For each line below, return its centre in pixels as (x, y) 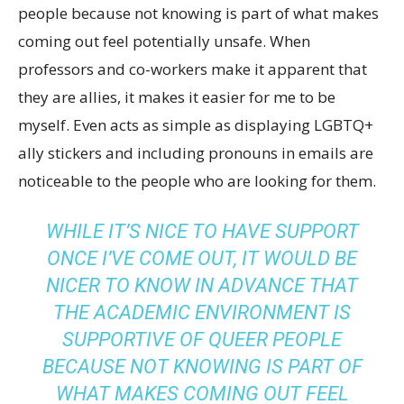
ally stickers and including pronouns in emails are (196, 152)
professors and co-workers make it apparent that (193, 69)
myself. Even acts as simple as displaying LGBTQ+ (196, 124)
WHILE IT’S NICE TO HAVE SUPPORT (202, 231)
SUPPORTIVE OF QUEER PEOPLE (202, 339)
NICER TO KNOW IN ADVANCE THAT (202, 285)
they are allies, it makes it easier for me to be (177, 96)
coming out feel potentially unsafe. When (164, 41)
